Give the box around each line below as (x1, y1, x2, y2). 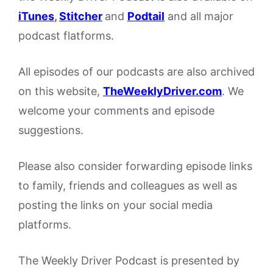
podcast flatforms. (18, 29, 114, 42)
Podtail (127, 9, 165, 23)
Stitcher (59, 9, 102, 23)
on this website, (18, 84, 103, 97)
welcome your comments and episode (18, 104, 214, 117)
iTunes (18, 9, 54, 23)
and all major (165, 9, 233, 23)
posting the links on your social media (18, 198, 213, 211)
